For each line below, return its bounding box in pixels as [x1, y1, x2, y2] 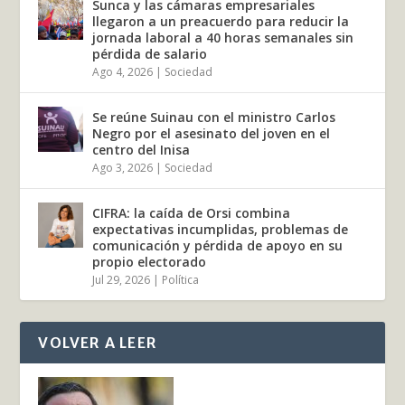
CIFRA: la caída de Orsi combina [92, 203, 291, 221]
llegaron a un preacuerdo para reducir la [92, 12, 350, 30]
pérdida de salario [92, 44, 208, 62]
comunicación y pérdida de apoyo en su [92, 236, 344, 254]
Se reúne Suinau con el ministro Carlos [92, 108, 336, 126]
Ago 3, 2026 [92, 159, 154, 175]
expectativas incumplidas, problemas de [92, 220, 349, 238]
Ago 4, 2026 [92, 63, 154, 80]
